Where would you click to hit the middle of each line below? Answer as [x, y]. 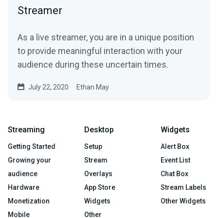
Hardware [24, 187]
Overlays [98, 173]
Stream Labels [183, 187]
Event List [175, 160]
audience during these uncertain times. [93, 64]
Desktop [99, 129]
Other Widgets [183, 201]
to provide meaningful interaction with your [100, 51]
